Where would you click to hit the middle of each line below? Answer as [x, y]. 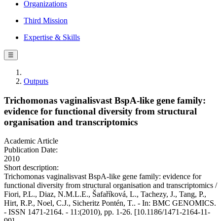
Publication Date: [31, 150]
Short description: [31, 168]
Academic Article [31, 141]
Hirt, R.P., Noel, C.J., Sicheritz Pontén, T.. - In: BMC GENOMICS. [110, 203]
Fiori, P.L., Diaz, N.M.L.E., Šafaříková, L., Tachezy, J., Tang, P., [105, 194]
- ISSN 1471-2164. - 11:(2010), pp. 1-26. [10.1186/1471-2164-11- [107, 212]
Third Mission [46, 20]
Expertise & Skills [52, 37]
